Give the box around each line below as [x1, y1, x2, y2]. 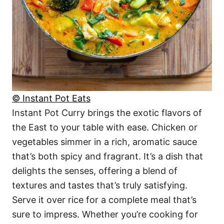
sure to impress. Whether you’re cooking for [12, 209, 198, 220]
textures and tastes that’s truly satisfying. [12, 180, 187, 191]
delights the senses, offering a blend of [12, 165, 177, 176]
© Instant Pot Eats [12, 93, 90, 104]
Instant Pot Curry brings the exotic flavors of [12, 107, 202, 118]
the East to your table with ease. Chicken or [12, 122, 197, 133]
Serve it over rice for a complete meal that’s [12, 194, 196, 205]
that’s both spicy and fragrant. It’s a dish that [12, 151, 203, 162]
